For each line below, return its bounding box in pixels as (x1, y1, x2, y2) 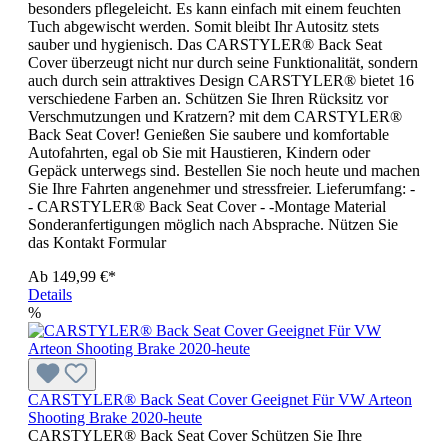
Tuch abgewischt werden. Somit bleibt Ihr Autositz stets (28, 17, 379, 35)
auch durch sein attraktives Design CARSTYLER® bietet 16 (28, 71, 414, 89)
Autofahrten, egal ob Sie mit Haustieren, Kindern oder (28, 143, 370, 161)
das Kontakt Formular (28, 233, 166, 251)
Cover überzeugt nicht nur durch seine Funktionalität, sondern (28, 53, 418, 71)
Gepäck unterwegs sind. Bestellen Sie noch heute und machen (28, 161, 420, 179)
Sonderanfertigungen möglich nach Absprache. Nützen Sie (28, 215, 398, 233)
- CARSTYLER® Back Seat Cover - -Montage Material (28, 197, 386, 215)
